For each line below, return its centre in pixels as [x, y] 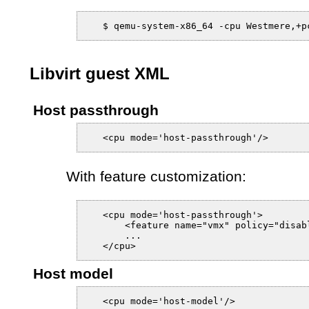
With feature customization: [156, 176]
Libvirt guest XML [100, 73]
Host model [73, 273]
